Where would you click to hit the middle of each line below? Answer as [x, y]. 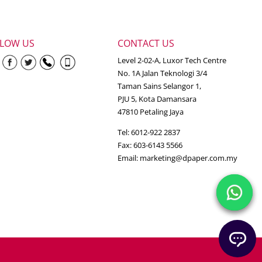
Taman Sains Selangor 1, [160, 86]
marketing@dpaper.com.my [189, 158]
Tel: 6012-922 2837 [149, 132]
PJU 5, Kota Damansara [157, 99]
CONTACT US [146, 43]
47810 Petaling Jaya [151, 111]
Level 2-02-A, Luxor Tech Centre [172, 60]
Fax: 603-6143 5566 [150, 145]
